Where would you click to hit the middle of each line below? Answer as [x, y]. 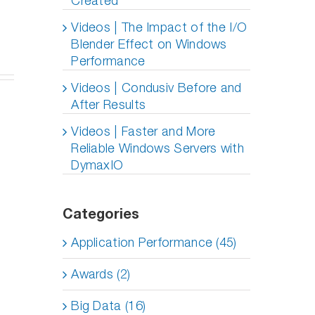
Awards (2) [101, 274]
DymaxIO [97, 165]
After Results [109, 104]
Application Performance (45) [154, 242]
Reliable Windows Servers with [157, 148]
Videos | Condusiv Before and [156, 88]
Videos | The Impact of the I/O [159, 27]
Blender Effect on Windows [149, 44]
